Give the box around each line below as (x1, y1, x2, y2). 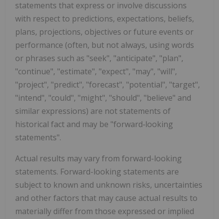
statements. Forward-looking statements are (15, 166, 179, 177)
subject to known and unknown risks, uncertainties (15, 179, 202, 190)
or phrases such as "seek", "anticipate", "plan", (15, 52, 183, 64)
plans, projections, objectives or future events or (15, 26, 194, 37)
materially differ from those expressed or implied (15, 205, 194, 217)
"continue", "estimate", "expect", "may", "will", (15, 66, 177, 77)
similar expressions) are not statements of (15, 105, 171, 116)
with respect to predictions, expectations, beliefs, (15, 13, 194, 24)
